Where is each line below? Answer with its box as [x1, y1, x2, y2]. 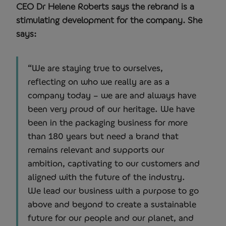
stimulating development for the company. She [16, 14, 202, 25]
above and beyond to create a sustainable [28, 198, 196, 209]
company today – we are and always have [28, 89, 196, 100]
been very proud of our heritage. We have [28, 103, 195, 114]
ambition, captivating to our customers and [28, 157, 200, 168]
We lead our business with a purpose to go [28, 185, 199, 196]
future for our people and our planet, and [28, 212, 194, 223]
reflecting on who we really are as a [28, 76, 169, 87]
